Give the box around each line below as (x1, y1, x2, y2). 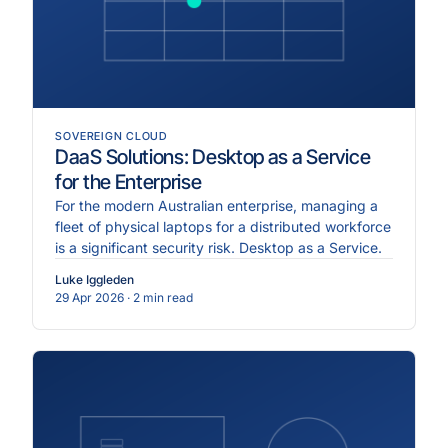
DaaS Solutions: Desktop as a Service (55, 145, 371, 170)
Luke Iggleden (55, 272, 134, 288)
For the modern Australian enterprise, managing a (55, 197, 378, 215)
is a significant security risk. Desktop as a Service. (55, 239, 382, 257)
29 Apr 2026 (55, 290, 124, 306)
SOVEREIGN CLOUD (55, 129, 168, 144)
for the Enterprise (55, 170, 202, 195)
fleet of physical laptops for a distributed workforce (55, 218, 391, 236)
